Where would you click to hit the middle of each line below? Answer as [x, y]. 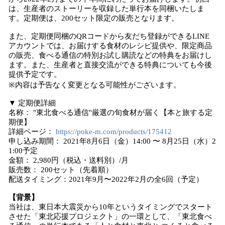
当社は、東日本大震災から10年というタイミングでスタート [110, 207]
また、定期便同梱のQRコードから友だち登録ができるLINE [109, 36]
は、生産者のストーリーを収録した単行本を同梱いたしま [106, 9]
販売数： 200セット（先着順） [61, 170]
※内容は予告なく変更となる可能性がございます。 [95, 85]
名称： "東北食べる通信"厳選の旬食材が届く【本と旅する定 [110, 113]
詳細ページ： [32, 132]
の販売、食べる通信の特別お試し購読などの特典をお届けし [110, 55]
